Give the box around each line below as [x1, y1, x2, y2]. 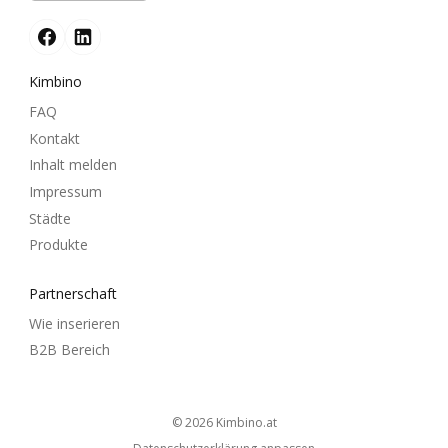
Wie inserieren [29, 313, 120, 333]
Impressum [29, 181, 102, 201]
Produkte [29, 235, 88, 255]
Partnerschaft [29, 283, 117, 303]
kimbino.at [222, 413, 277, 431]
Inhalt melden [29, 155, 117, 175]
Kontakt [29, 128, 80, 148]
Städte [29, 208, 71, 228]
